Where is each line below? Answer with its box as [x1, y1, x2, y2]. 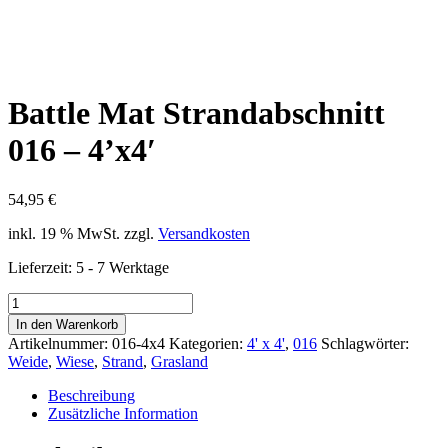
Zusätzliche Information [48, 404, 198, 422]
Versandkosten [158, 224, 250, 242]
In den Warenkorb [16, 316, 118, 332]
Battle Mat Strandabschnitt [8, 95, 385, 132]
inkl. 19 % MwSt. [8, 224, 120, 242]
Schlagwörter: [321, 334, 409, 352]
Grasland [151, 352, 208, 370]
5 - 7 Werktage [76, 258, 169, 276]
